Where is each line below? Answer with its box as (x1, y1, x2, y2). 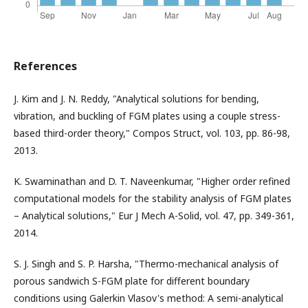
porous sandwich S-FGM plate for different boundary (14, 274, 250, 287)
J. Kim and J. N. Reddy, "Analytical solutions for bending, (14, 92, 259, 105)
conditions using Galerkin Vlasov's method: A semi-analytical (14, 291, 283, 305)
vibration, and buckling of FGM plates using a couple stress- (14, 109, 280, 122)
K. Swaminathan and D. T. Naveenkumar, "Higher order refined (14, 175, 290, 188)
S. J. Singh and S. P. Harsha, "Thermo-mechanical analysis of (14, 257, 278, 270)
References (14, 58, 77, 74)
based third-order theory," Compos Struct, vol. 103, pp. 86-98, (14, 126, 290, 140)
